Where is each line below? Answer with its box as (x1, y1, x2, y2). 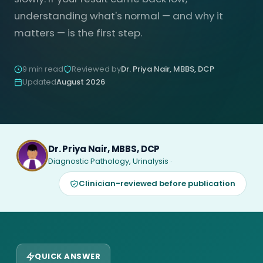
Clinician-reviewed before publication (79, 178, 235, 189)
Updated (22, 76, 56, 87)
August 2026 (56, 76, 105, 87)
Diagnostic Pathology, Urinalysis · (48, 156, 172, 167)
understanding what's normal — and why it (14, 9, 223, 23)
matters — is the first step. (14, 26, 142, 40)
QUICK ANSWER (35, 251, 101, 262)
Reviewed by (72, 63, 121, 75)
